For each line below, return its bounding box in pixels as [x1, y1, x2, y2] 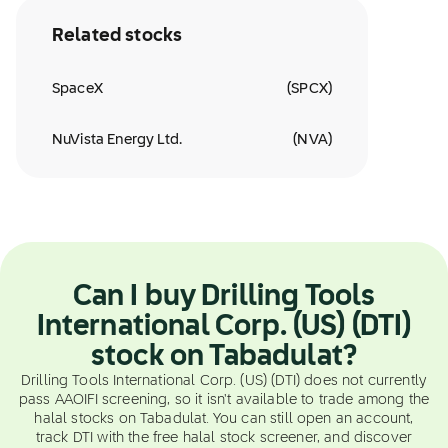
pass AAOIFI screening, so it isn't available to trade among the [18, 393, 430, 407]
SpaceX [52, 82, 103, 96]
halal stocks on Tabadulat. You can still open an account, [34, 412, 414, 426]
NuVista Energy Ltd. [52, 133, 183, 147]
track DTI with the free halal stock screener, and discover [35, 431, 413, 445]
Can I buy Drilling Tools [72, 283, 376, 311]
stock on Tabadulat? [90, 343, 358, 371]
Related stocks [52, 27, 183, 45]
